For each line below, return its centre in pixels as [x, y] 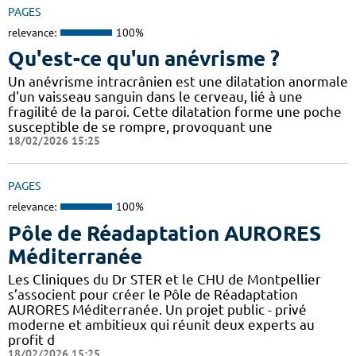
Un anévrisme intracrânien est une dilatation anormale [178, 82]
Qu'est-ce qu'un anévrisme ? [144, 59]
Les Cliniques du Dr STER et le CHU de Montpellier [164, 279]
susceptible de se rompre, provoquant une [140, 127]
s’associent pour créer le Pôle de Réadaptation [153, 294]
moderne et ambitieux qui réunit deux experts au [161, 324]
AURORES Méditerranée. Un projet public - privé [157, 309]
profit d [31, 339]
